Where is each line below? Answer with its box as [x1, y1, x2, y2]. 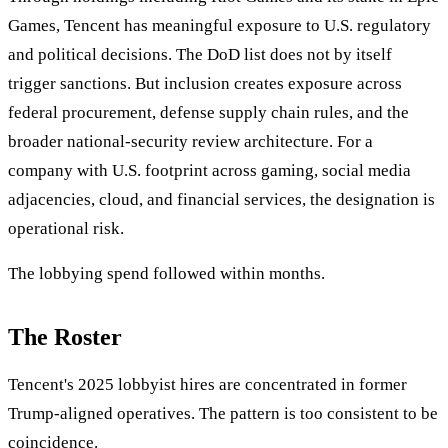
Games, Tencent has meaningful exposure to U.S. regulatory [8, 16, 431, 36]
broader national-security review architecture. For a [8, 132, 373, 152]
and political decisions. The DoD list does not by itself [8, 45, 392, 65]
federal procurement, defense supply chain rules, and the [8, 103, 409, 123]
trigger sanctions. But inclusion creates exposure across [8, 74, 402, 94]
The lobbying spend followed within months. [8, 264, 325, 284]
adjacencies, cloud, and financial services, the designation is [8, 190, 435, 210]
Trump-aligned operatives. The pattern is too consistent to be [8, 404, 438, 424]
